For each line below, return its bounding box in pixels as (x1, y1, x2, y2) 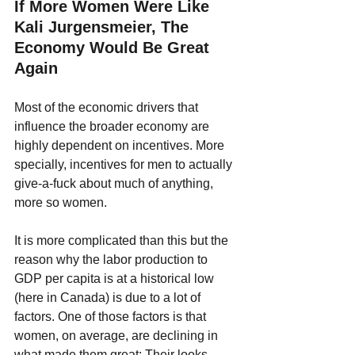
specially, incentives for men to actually (14, 157, 235, 171)
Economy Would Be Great (14, 38, 214, 56)
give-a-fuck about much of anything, (14, 176, 216, 190)
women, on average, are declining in (14, 328, 221, 342)
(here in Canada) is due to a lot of (14, 290, 204, 304)
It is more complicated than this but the (14, 233, 231, 247)
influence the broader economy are (14, 119, 212, 133)
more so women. (14, 195, 110, 209)
